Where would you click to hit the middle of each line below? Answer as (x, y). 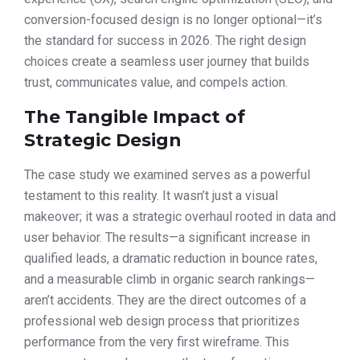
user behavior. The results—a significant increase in (167, 237)
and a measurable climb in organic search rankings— (170, 279)
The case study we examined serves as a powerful (167, 174)
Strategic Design (103, 140)
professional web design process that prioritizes (162, 321)
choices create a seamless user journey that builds (167, 62)
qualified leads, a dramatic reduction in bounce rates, (171, 258)
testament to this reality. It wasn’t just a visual (151, 195)
